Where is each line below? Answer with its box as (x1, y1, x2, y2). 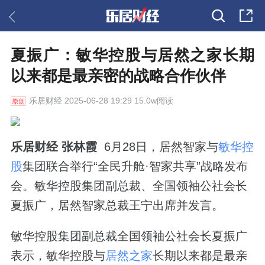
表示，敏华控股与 (10, 248, 105, 262)
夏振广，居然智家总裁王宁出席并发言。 (10, 198, 224, 212)
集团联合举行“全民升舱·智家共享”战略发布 (22, 159, 248, 173)
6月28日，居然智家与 (96, 140, 218, 153)
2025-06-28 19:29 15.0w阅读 (62, 96, 173, 106)
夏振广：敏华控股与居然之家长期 (10, 46, 255, 64)
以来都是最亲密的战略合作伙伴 (10, 67, 226, 85)
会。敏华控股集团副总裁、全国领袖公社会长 (10, 179, 247, 192)
